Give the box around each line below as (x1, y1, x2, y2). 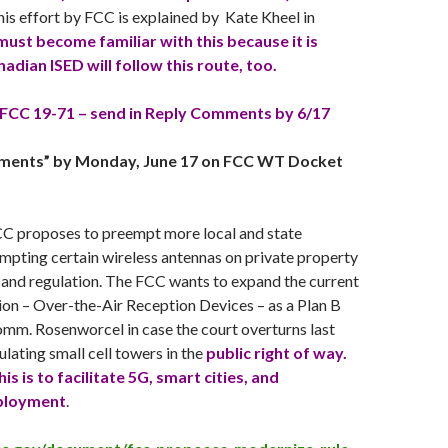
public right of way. (206, 343, 347, 362)
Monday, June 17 (75, 151, 198, 170)
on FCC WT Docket (198, 151, 343, 170)
